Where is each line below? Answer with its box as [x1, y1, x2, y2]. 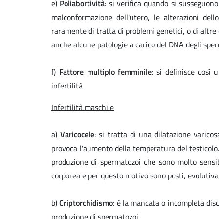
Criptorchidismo [59, 197, 113, 209]
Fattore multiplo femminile [59, 66, 152, 78]
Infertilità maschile [51, 101, 114, 113]
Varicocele [57, 129, 95, 141]
